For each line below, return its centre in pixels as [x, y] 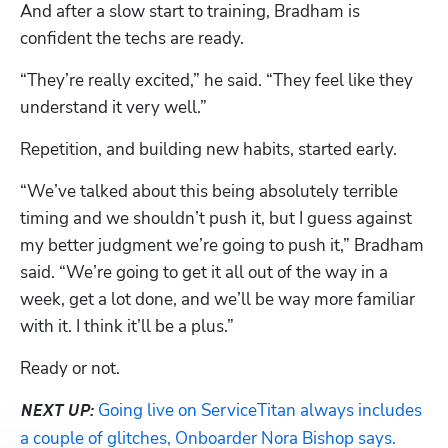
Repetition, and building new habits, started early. [210, 149]
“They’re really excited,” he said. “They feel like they [216, 80]
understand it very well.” [113, 107]
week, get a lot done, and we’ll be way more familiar [217, 299]
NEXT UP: [57, 411]
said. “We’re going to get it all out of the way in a [204, 272]
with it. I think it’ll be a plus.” [127, 326]
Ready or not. [72, 368]
